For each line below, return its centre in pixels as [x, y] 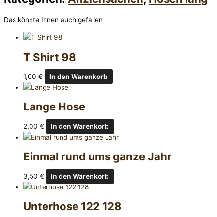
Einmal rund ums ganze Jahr [97, 156]
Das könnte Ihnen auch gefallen [53, 20]
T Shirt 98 [50, 57]
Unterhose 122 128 [72, 206]
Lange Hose [54, 107]
